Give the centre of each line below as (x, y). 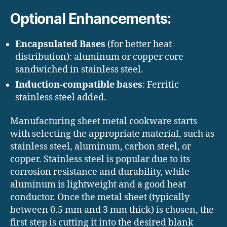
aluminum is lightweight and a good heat (98, 185)
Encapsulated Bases (60, 44)
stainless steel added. (61, 97)
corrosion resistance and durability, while (100, 172)
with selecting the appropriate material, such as (112, 134)
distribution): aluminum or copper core (99, 57)
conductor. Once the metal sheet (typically (100, 198)
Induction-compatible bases (79, 85)
